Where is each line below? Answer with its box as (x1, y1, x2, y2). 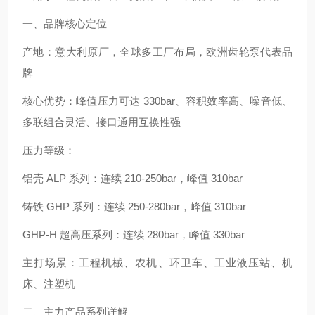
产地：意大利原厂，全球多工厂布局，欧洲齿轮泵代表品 (22, 46, 292, 58)
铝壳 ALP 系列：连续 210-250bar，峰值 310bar (22, 172, 243, 184)
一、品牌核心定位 (22, 18, 107, 30)
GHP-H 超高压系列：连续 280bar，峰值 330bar (22, 229, 245, 240)
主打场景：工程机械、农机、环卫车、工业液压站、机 (22, 257, 292, 269)
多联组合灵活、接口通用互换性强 (22, 116, 181, 128)
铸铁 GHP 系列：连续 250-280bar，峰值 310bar (22, 200, 246, 212)
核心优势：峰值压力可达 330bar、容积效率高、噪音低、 (22, 95, 292, 107)
